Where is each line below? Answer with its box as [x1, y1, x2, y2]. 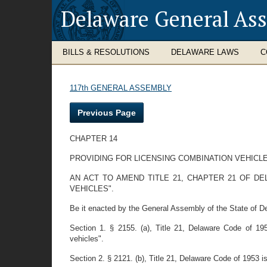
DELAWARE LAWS [171, 48, 239, 57]
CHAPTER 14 [70, 134, 117, 143]
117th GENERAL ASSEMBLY [70, 83, 172, 92]
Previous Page [77, 108, 136, 117]
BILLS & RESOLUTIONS [63, 48, 150, 57]
